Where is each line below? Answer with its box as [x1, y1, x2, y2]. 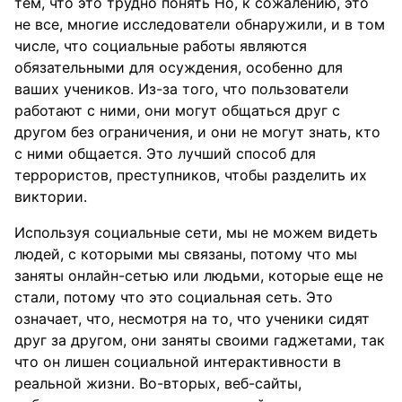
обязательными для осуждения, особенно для [14, 58, 343, 76]
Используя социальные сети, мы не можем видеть [14, 223, 378, 241]
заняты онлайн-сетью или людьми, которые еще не [14, 267, 383, 284]
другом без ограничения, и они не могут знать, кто [14, 123, 380, 141]
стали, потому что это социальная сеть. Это [14, 288, 333, 306]
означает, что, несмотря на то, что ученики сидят [14, 310, 370, 328]
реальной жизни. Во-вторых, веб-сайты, [14, 374, 301, 392]
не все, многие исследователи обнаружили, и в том [14, 15, 385, 33]
